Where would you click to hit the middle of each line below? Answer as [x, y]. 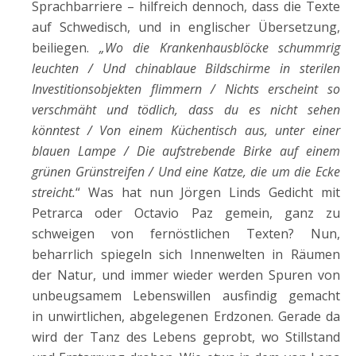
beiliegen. [66, 48]
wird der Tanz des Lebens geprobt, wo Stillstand [186, 337]
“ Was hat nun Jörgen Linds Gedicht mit [208, 192]
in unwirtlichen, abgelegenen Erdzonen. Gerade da [186, 316]
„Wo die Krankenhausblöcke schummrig [219, 48]
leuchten [55, 68]
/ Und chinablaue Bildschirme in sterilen [209, 68]
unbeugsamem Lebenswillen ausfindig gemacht [186, 296]
